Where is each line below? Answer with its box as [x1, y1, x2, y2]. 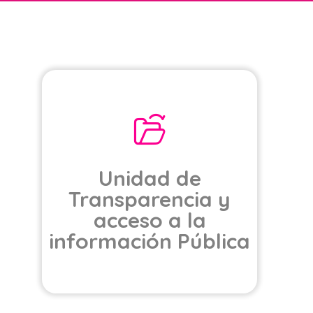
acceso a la [93, 207, 206, 233]
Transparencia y [68, 186, 231, 212]
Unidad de [98, 165, 201, 191]
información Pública [49, 228, 250, 254]
